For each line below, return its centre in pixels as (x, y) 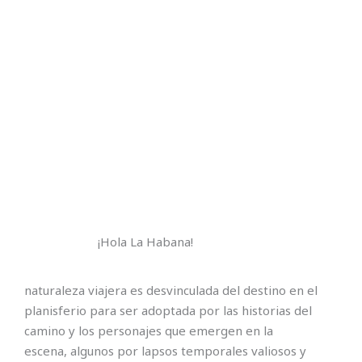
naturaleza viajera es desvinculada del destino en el (171, 290)
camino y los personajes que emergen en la (149, 330)
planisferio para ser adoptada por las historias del (168, 310)
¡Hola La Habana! (145, 242)
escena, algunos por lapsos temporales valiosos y (165, 350)
